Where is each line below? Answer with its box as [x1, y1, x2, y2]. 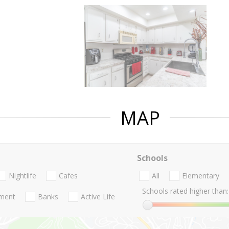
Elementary [181, 171, 219, 181]
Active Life [81, 192, 115, 202]
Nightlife [9, 171, 36, 181]
